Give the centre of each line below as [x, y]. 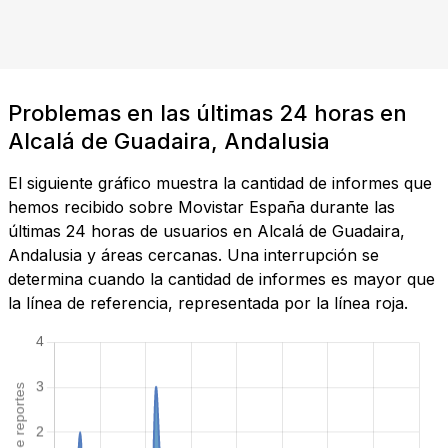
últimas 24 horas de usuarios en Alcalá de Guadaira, [206, 231]
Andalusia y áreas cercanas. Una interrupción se [193, 255]
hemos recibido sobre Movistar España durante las [201, 207]
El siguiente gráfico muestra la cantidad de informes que [220, 183]
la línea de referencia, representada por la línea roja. [208, 303]
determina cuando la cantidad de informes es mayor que [221, 279]
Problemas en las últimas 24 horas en [207, 113]
